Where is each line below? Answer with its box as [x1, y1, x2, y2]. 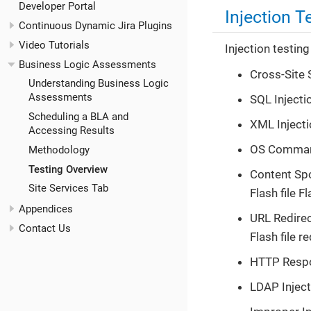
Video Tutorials [19, 38, 90, 51]
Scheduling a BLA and [28, 110, 128, 124]
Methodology [28, 143, 90, 156]
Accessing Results [28, 124, 115, 137]
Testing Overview [28, 162, 108, 176]
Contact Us [19, 221, 71, 235]
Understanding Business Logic [28, 77, 169, 90]
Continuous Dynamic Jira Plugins [19, 19, 172, 33]
